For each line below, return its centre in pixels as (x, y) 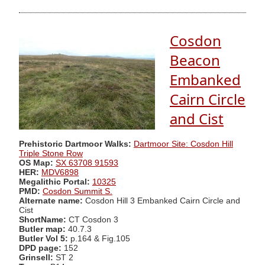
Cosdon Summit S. (77, 191)
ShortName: (43, 219)
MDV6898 (60, 172)
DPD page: (40, 248)
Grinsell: (37, 257)
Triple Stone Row (51, 153)
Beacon (195, 60)
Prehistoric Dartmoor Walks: (75, 144)
